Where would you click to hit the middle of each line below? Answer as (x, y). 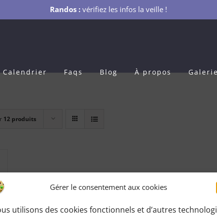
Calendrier (25, 72)
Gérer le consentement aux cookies (108, 187)
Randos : (66, 9)
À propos (153, 72)
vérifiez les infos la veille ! (125, 9)
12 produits (20, 119)
